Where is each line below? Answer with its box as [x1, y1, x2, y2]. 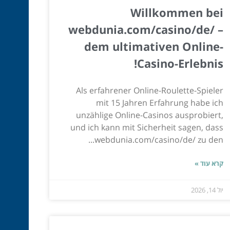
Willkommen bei [130, 4, 223, 20]
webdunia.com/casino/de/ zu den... [94, 133, 223, 145]
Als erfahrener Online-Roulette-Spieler [75, 84, 223, 96]
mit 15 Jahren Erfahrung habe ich [95, 97, 223, 108]
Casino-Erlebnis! [137, 55, 223, 71]
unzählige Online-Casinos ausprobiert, [75, 109, 223, 121]
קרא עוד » [194, 158, 223, 168]
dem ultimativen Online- [84, 38, 223, 54]
